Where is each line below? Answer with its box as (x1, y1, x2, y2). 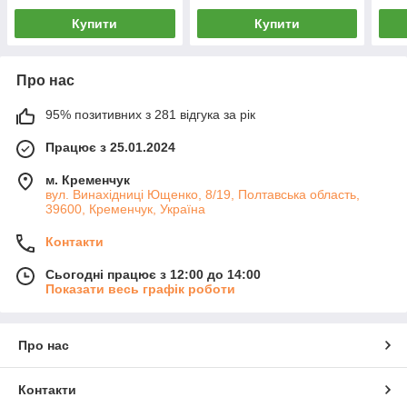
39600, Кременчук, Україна (45, 201, 205, 216)
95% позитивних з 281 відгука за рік (45, 106, 255, 122)
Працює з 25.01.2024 (45, 139, 175, 154)
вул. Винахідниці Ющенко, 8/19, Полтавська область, (45, 186, 360, 202)
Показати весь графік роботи (45, 281, 235, 296)
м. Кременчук (45, 172, 130, 187)
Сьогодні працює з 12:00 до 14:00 (45, 266, 261, 282)
